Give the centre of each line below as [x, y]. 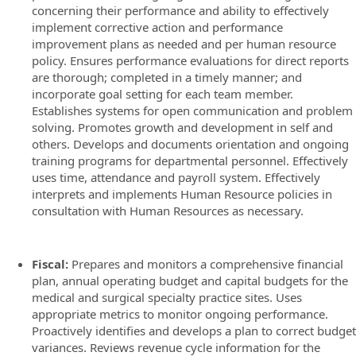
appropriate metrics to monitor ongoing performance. [180, 314]
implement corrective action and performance [157, 27]
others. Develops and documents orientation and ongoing [190, 143]
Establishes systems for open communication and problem [192, 110]
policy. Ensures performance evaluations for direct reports [190, 60]
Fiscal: [50, 264]
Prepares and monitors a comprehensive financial [206, 264]
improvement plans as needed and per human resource [184, 43]
